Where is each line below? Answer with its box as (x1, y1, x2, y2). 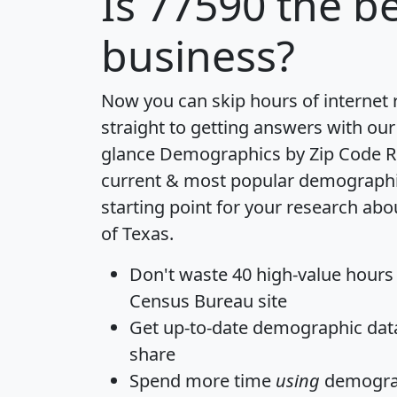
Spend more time (129, 368, 276, 393)
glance (101, 141, 160, 166)
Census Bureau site (129, 288, 287, 313)
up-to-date (163, 315, 248, 339)
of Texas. (101, 221, 174, 245)
